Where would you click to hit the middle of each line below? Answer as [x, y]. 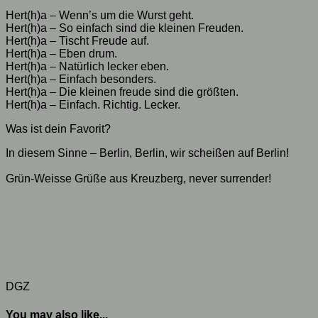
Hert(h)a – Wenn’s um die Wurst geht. [100, 16]
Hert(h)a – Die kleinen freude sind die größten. [122, 92]
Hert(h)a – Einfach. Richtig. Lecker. [93, 105]
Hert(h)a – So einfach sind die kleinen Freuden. [125, 28]
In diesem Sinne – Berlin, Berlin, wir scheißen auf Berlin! [147, 153]
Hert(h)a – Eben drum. [61, 54]
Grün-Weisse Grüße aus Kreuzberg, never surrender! [138, 179]
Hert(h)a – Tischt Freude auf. [77, 41]
